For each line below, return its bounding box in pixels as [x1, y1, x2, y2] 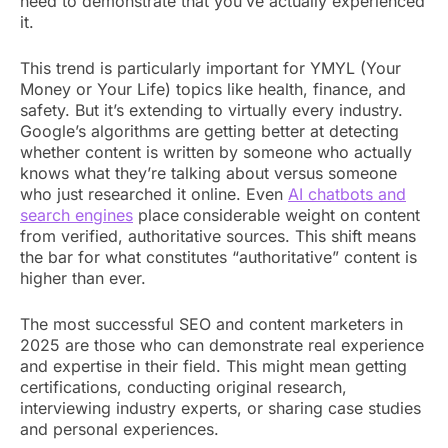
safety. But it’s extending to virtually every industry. [20, 99, 403, 120]
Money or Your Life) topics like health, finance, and [20, 78, 406, 99]
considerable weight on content [183, 204, 420, 225]
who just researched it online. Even [20, 183, 288, 204]
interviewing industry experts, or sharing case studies [20, 397, 421, 418]
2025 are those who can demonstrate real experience [20, 334, 424, 355]
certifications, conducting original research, [20, 376, 347, 397]
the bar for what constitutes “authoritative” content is [20, 246, 417, 267]
